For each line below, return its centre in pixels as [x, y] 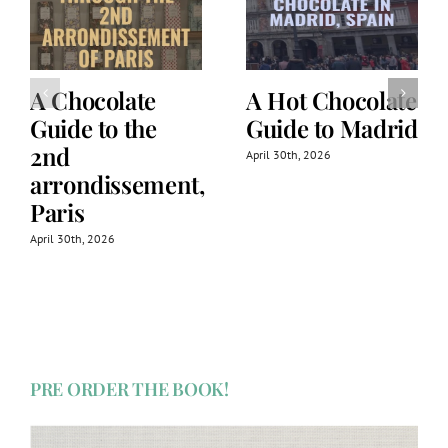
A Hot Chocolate [331, 100]
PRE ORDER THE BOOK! [129, 389]
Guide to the [93, 128]
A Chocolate [93, 100]
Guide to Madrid [332, 128]
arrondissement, [117, 184]
